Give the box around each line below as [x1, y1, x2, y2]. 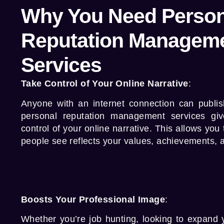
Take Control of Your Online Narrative [21, 78, 188, 89]
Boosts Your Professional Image [21, 194, 165, 204]
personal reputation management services [21, 110, 205, 121]
